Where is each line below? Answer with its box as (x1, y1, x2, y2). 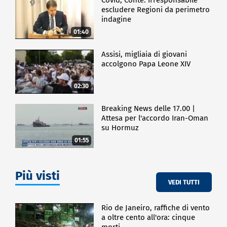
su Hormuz (101, 123, 139, 133)
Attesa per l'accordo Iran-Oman (101, 113, 209, 123)
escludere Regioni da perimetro (101, 5, 210, 14)
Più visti (15, 169, 60, 183)
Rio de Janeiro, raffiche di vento (101, 203, 210, 213)
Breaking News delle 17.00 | (101, 104, 196, 113)
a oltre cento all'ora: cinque (101, 213, 196, 222)
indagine (101, 14, 132, 24)
